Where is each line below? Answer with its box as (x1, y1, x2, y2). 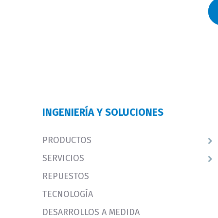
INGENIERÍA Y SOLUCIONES (42, 106, 163, 119)
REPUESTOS (42, 170, 89, 182)
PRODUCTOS (42, 134, 91, 145)
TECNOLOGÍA (42, 188, 93, 200)
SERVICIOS (42, 152, 84, 163)
